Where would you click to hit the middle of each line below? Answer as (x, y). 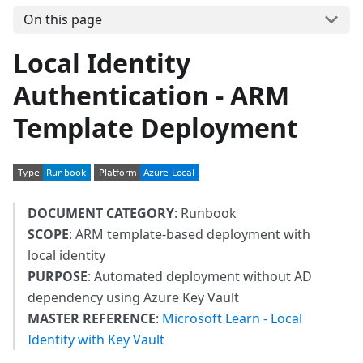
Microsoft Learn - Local (232, 318)
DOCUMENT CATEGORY (101, 213)
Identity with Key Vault (96, 339)
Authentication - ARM (151, 95)
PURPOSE (58, 276)
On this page (62, 20)
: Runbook (205, 213)
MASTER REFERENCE (92, 318)
